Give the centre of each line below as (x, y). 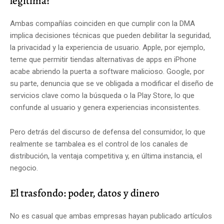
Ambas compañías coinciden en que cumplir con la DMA (102, 23)
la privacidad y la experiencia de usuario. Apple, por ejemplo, (107, 47)
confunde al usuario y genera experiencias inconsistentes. (105, 107)
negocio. (24, 168)
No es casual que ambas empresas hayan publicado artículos (111, 216)
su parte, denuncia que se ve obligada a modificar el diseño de (112, 83)
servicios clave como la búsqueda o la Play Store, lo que (102, 95)
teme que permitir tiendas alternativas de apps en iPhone (103, 59)
